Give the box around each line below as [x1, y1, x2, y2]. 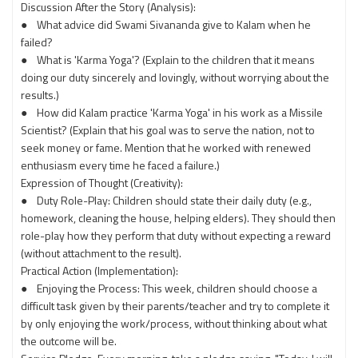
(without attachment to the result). [21, 245, 181, 261]
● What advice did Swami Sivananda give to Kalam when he [21, 16, 311, 33]
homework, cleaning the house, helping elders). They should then [21, 209, 336, 226]
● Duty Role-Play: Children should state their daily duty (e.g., [21, 192, 312, 209]
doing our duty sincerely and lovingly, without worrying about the [21, 69, 329, 86]
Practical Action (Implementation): [21, 262, 178, 279]
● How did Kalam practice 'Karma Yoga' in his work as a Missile [21, 104, 323, 121]
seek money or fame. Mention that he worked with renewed [21, 139, 311, 156]
